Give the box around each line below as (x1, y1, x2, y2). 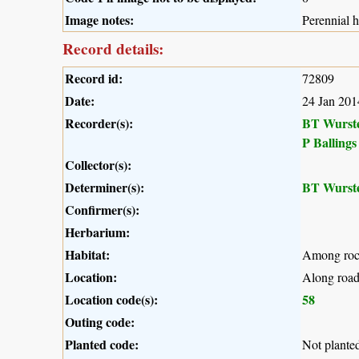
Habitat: (65, 245, 110, 264)
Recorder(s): (65, 114, 133, 133)
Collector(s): (65, 155, 131, 175)
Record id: (65, 69, 123, 88)
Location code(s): (65, 290, 158, 309)
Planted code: (65, 335, 139, 354)
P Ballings (302, 133, 357, 152)
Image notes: (65, 10, 134, 30)
